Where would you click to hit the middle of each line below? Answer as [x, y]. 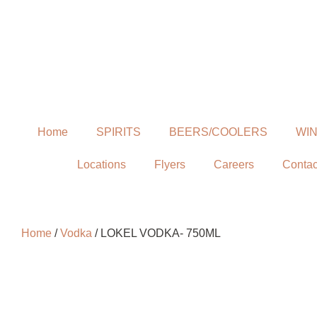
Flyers [170, 165]
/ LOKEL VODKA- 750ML [156, 233]
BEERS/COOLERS [218, 132]
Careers [234, 165]
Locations [102, 165]
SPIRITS [119, 132]
